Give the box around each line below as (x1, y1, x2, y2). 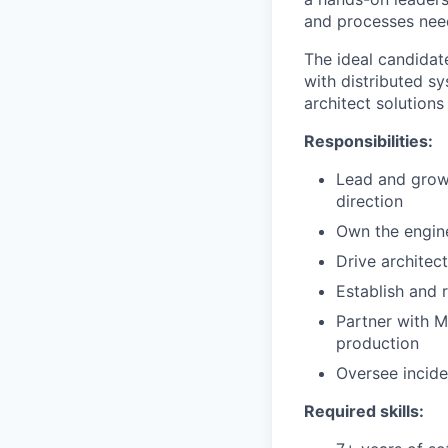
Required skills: (304, 400, 424, 421)
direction (336, 190, 403, 211)
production (336, 332, 419, 353)
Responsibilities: (304, 130, 433, 151)
